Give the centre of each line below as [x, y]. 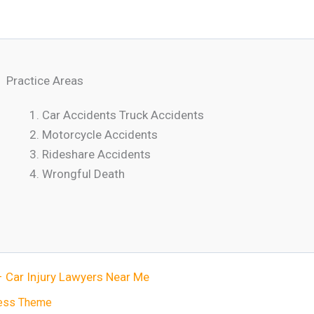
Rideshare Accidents [97, 154]
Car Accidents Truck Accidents [123, 115]
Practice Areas [45, 80]
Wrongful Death [84, 173]
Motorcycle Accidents [100, 134]
